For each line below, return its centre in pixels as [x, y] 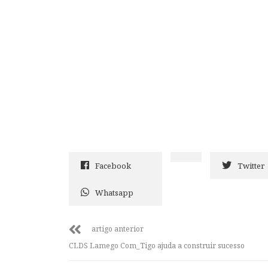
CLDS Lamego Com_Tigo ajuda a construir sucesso [157, 246]
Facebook [113, 166]
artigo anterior [118, 229]
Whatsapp [114, 193]
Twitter [251, 166]
